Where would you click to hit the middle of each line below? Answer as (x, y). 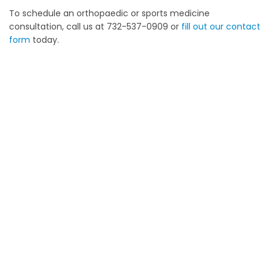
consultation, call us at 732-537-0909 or (95, 27)
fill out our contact (221, 27)
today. (45, 40)
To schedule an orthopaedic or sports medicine (109, 13)
